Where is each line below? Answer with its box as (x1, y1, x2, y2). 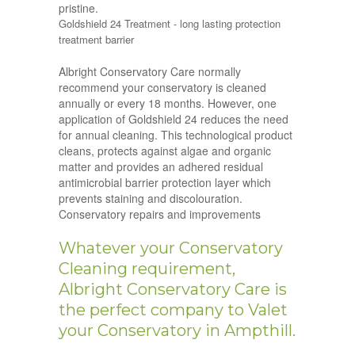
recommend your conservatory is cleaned (59, 79, 266, 96)
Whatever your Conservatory (59, 239, 283, 258)
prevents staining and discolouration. (59, 190, 242, 207)
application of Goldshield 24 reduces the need (59, 111, 288, 128)
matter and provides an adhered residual (59, 158, 263, 175)
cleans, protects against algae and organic (59, 143, 271, 159)
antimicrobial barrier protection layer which (59, 174, 271, 191)
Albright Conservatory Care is (59, 280, 287, 300)
